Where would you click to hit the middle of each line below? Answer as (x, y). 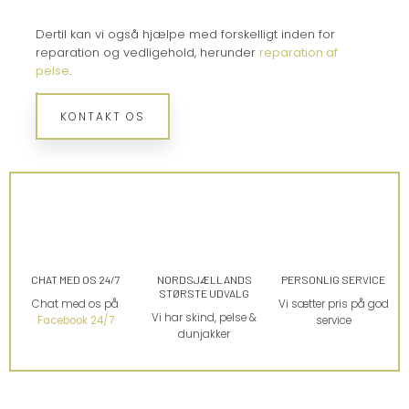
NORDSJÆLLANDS (204, 280)
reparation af (298, 53)
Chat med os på (76, 304)
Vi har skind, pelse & (204, 318)
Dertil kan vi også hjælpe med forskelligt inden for (185, 35)
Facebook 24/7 (75, 321)
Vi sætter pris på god (333, 304)
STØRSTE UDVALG (204, 294)
